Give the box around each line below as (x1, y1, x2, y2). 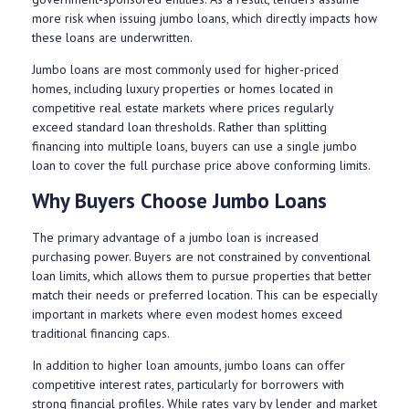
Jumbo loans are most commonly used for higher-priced (32, 61, 339, 79)
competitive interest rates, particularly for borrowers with (32, 376, 344, 393)
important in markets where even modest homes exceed (32, 306, 342, 323)
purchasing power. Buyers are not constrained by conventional (32, 248, 371, 266)
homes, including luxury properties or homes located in (32, 80, 333, 98)
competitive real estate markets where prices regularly (32, 100, 333, 117)
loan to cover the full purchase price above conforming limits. (32, 157, 371, 174)
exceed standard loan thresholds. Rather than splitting (32, 119, 327, 136)
